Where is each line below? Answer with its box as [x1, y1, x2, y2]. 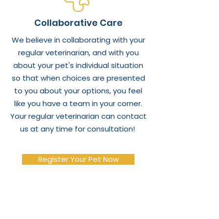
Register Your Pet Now [38, 154, 119, 164]
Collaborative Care [34, 17, 123, 29]
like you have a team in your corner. [14, 98, 142, 109]
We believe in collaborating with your [11, 35, 145, 45]
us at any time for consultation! [20, 124, 137, 134]
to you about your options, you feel [14, 86, 142, 96]
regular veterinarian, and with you [18, 47, 139, 58]
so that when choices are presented [11, 73, 145, 83]
